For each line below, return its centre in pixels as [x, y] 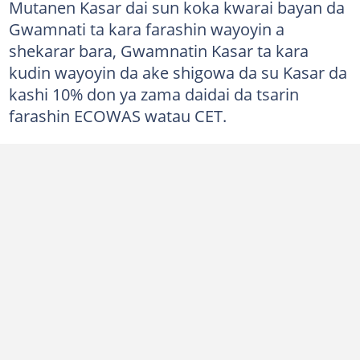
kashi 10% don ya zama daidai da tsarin [153, 94]
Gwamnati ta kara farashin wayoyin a [146, 29]
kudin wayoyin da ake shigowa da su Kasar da [178, 72]
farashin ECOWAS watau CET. [117, 115]
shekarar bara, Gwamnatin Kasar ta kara [158, 50]
